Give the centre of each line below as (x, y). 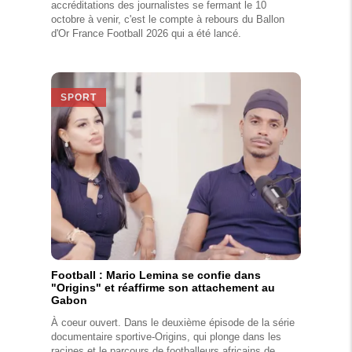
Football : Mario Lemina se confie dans (156, 275)
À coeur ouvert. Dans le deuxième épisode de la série (173, 322)
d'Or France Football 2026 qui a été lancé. (146, 33)
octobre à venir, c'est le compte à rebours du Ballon (168, 19)
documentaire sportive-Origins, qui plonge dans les (166, 336)
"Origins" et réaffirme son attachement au (163, 288)
